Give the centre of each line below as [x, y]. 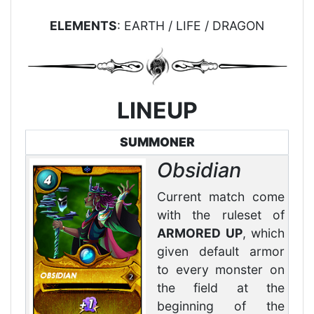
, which [264, 233]
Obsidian [199, 170]
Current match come [221, 197]
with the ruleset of [221, 215]
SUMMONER [157, 142]
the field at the [221, 288]
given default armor [221, 252]
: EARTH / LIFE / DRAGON [191, 25]
